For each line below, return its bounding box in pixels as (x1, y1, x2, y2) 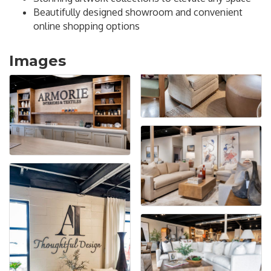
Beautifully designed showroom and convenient (33, 6, 243, 19)
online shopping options (33, 20, 140, 33)
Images (9, 52, 66, 70)
